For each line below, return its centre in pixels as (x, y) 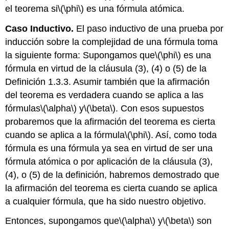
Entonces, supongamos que (62, 221)
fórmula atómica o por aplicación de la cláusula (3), (109, 161)
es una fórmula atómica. (134, 8)
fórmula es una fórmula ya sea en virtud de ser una (109, 148)
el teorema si (32, 8)
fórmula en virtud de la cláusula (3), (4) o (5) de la (106, 68)
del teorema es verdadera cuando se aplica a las (105, 95)
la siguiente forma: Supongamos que (80, 55)
